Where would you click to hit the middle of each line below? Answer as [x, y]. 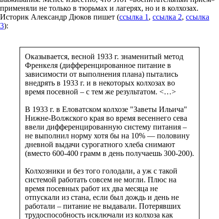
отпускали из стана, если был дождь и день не [102, 197]
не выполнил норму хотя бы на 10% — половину [107, 135]
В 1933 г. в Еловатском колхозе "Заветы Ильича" [106, 109]
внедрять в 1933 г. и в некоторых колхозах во [100, 83]
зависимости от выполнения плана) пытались [101, 74]
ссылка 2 [167, 17]
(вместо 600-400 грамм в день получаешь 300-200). [109, 153]
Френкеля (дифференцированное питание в [98, 65]
